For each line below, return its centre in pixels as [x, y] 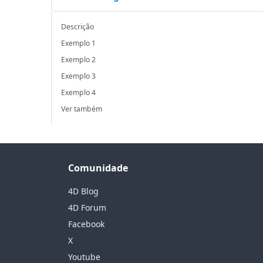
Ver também [82, 109]
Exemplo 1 [79, 43]
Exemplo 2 [79, 59]
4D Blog [83, 191]
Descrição [78, 26]
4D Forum [87, 208]
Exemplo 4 [79, 92]
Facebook [86, 224]
